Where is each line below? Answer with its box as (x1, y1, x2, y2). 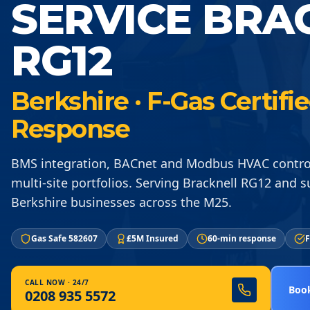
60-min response (208, 232, 276, 244)
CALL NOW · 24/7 (25, 277, 89, 287)
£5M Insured (127, 232, 179, 244)
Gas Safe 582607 (31, 232, 98, 244)
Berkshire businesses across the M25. (11, 193, 232, 210)
